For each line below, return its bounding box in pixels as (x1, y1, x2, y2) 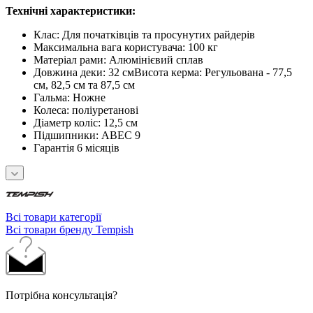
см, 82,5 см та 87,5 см (34, 78, 135, 91)
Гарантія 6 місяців (34, 141, 119, 154)
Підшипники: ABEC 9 (34, 129, 140, 141)
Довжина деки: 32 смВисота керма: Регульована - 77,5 (34, 66, 292, 78)
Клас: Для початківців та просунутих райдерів (34, 28, 255, 41)
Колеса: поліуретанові (34, 103, 138, 116)
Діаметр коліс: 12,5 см (34, 116, 138, 129)
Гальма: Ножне (34, 91, 105, 103)
